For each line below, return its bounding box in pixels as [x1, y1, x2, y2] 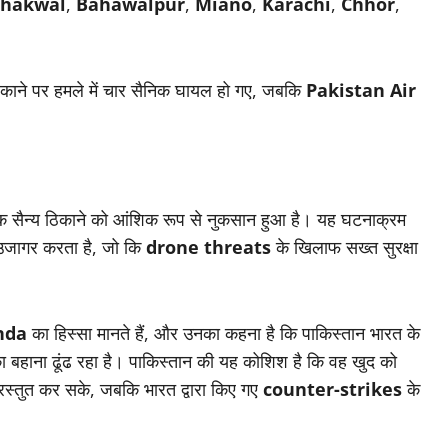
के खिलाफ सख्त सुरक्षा [271, 235, 418, 260]
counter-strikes [263, 377, 402, 402]
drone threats [146, 235, 271, 260]
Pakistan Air [306, 78, 416, 103]
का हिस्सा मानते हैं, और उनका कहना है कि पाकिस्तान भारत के [27, 321, 420, 346]
